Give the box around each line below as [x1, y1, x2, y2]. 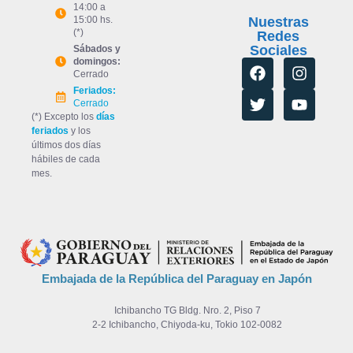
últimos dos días [32, 139, 101, 150]
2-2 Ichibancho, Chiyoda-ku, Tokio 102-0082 [71, 319, 282, 331]
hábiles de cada [32, 153, 100, 165]
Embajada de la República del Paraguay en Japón [41, 272, 312, 286]
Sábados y [72, 43, 121, 54]
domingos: [72, 55, 121, 67]
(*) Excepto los [32, 110, 96, 122]
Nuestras [247, 13, 309, 30]
